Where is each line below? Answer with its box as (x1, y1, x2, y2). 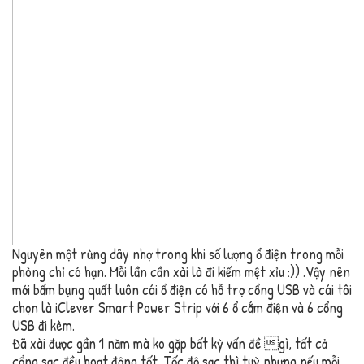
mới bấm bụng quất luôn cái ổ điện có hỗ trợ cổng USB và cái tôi (12, 279, 352, 301)
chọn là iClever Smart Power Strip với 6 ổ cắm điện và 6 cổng (12, 297, 343, 318)
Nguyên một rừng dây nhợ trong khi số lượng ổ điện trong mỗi (12, 244, 344, 265)
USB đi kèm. (12, 315, 75, 336)
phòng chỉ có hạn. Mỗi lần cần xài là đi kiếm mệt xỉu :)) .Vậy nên (12, 262, 350, 283)
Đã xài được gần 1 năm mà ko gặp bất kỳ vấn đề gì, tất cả (12, 333, 327, 354)
